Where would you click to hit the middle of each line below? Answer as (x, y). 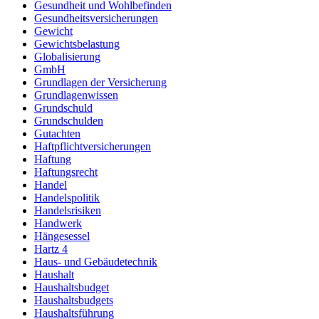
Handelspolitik (67, 198)
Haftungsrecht (66, 172)
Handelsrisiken (68, 211)
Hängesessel (62, 236)
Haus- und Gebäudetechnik (96, 262)
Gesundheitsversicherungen (96, 19)
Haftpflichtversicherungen (93, 147)
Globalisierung (67, 57)
